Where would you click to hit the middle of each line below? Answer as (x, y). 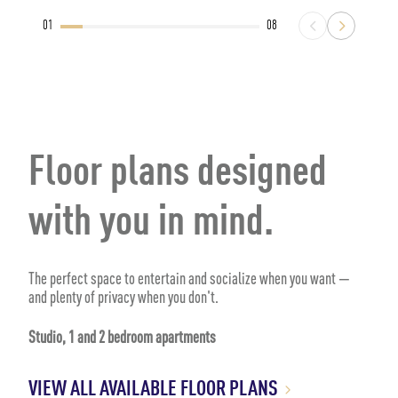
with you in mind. (151, 223)
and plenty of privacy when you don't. (123, 297)
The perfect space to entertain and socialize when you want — (189, 278)
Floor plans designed (178, 173)
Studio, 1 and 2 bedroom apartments (122, 337)
